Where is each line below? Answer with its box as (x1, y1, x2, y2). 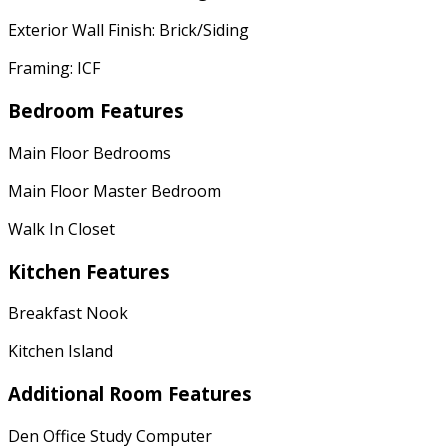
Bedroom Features (8, 98, 184, 124)
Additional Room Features (8, 380, 252, 406)
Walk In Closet (8, 217, 115, 240)
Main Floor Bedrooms (8, 141, 171, 164)
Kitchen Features (8, 258, 170, 284)
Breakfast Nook (8, 302, 128, 325)
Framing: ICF (8, 57, 100, 80)
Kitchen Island (8, 340, 113, 363)
